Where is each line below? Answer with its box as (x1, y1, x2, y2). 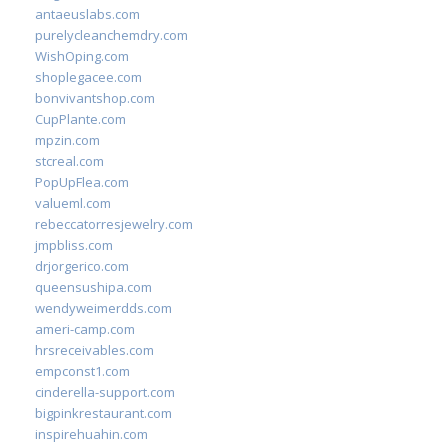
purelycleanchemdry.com (35, 26, 188, 44)
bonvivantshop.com (35, 89, 155, 107)
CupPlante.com (35, 110, 126, 128)
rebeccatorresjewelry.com (35, 215, 193, 233)
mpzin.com (35, 131, 100, 149)
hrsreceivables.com (35, 341, 154, 359)
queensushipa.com (35, 278, 152, 296)
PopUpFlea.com (35, 173, 129, 191)
